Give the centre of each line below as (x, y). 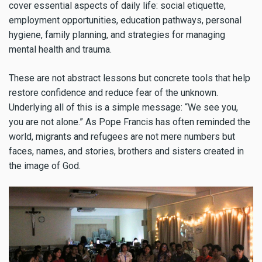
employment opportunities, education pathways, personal (125, 20)
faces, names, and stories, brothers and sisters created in (126, 151)
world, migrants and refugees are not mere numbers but (122, 136)
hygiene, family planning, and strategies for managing (117, 35)
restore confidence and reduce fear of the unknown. (113, 92)
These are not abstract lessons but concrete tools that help (130, 78)
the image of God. (45, 166)
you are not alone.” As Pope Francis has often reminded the (130, 122)
